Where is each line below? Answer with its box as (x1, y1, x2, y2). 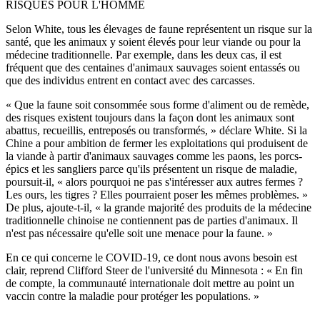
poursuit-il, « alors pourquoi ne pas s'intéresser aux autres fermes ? (6, 176, 303, 189)
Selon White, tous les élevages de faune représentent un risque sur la (6, 23, 312, 36)
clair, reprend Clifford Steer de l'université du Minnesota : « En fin (6, 264, 303, 277)
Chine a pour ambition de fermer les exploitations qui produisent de (6, 137, 308, 150)
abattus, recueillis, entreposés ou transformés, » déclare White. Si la (6, 124, 307, 137)
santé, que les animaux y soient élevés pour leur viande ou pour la (6, 36, 301, 49)
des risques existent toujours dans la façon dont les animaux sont (6, 111, 294, 124)
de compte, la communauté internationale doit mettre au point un (6, 277, 294, 290)
